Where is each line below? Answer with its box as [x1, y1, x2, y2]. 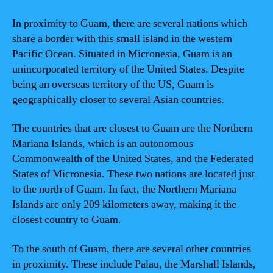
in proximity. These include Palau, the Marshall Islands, [12, 257, 256, 271]
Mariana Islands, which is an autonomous [12, 136, 193, 151]
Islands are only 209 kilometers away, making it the [12, 197, 236, 211]
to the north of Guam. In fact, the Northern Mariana [12, 182, 236, 196]
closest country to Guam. [12, 213, 121, 227]
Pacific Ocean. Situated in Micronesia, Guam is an [12, 46, 232, 61]
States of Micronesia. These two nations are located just [12, 167, 255, 181]
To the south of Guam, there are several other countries [12, 241, 251, 256]
